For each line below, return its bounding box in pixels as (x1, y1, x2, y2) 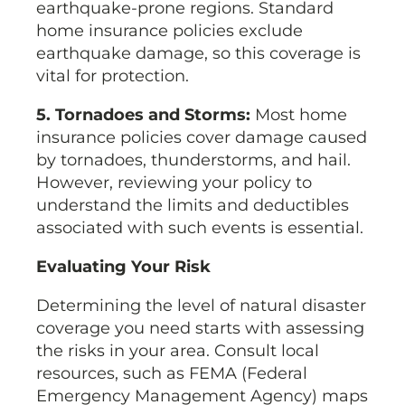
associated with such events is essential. (36, 218, 363, 239)
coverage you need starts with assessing (36, 318, 364, 339)
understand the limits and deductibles (36, 195, 349, 216)
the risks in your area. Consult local (36, 341, 319, 362)
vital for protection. (36, 66, 189, 87)
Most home (255, 105, 347, 126)
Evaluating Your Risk (36, 257, 211, 278)
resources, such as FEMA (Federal (36, 363, 307, 384)
